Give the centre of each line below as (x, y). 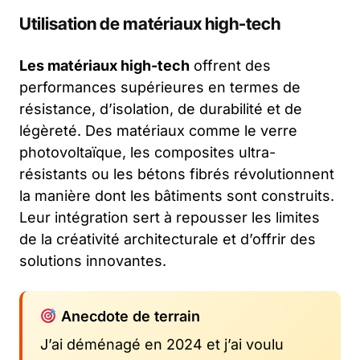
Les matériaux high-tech (104, 65)
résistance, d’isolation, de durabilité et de (161, 108)
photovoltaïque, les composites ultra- (147, 152)
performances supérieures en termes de (160, 87)
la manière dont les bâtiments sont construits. (177, 195)
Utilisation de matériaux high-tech (150, 23)
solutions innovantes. (93, 260)
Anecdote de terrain (128, 316)
